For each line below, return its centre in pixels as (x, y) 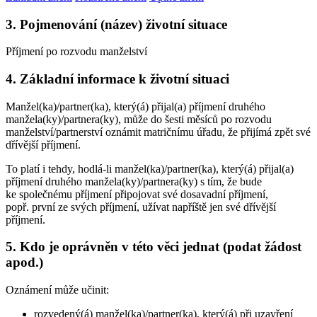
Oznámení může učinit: (57, 290)
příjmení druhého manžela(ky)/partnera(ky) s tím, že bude (134, 181)
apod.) (24, 263)
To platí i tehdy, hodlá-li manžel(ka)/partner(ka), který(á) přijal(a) (150, 168)
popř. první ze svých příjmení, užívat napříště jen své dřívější (141, 207)
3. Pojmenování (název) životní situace (116, 24)
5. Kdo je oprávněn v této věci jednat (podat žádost (154, 247)
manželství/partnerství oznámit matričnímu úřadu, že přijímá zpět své (158, 132)
